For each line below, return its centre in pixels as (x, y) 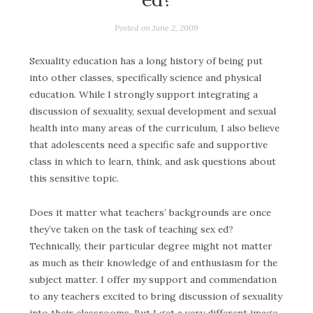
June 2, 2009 (175, 27)
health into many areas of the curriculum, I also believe (154, 128)
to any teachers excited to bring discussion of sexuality (156, 296)
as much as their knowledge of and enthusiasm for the (153, 262)
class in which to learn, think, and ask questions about (153, 162)
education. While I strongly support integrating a (144, 95)
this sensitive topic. (74, 179)
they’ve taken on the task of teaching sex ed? (131, 229)
